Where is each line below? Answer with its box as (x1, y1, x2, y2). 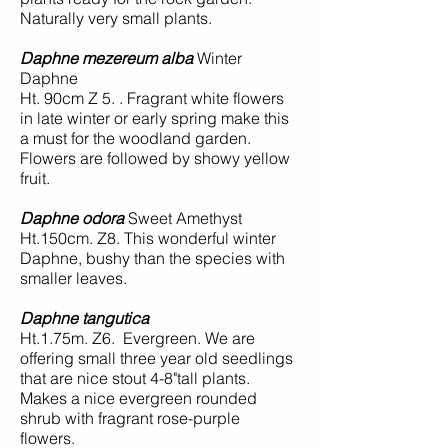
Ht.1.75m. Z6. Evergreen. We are (20, 328, 255, 348)
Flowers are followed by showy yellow (20, 148, 290, 168)
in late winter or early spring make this (20, 108, 289, 128)
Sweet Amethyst (124, 208, 242, 228)
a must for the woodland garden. (20, 128, 251, 148)
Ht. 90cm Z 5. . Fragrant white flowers (20, 88, 284, 108)
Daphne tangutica (20, 308, 149, 328)
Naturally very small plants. (20, 8, 212, 28)
